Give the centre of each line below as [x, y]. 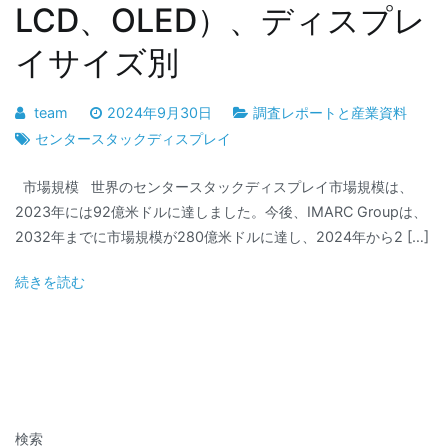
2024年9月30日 [159, 112]
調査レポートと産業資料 [330, 112]
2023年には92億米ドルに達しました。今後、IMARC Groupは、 [221, 211]
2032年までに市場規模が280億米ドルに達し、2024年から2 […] [222, 236]
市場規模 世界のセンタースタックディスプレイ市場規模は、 [214, 186]
